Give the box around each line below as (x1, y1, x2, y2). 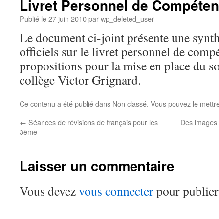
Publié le (20, 13, 46, 23)
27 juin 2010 (48, 13, 87, 23)
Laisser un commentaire (20, 156, 174, 175)
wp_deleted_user (101, 13, 154, 23)
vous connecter (79, 182, 153, 199)
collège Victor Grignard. (20, 71, 141, 88)
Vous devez (20, 182, 79, 199)
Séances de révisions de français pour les (26, 117, 158, 127)
